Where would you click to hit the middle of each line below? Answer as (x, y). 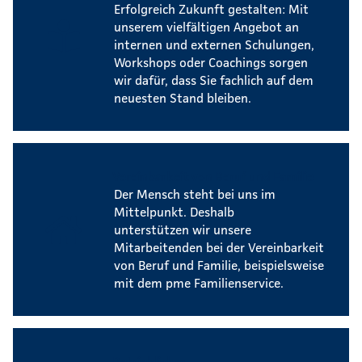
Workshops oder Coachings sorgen (211, 62)
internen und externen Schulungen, (214, 44)
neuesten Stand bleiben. (183, 97)
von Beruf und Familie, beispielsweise (219, 265)
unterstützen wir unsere (183, 229)
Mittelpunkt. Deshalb (176, 211)
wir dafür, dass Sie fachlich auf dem (214, 80)
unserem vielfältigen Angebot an (206, 26)
